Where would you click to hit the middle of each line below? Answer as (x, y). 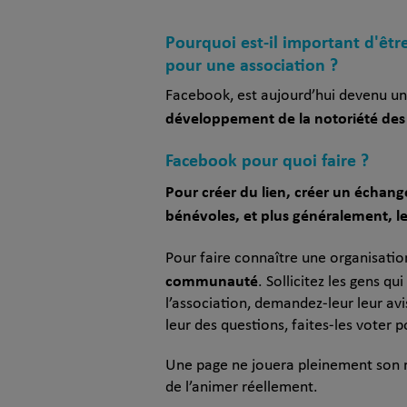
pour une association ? (252, 65)
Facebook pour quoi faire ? (267, 160)
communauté (212, 280)
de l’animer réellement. (242, 387)
